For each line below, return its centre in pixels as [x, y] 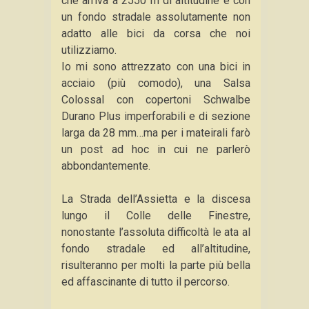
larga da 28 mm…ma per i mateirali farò [156, 133]
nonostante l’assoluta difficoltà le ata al [156, 232]
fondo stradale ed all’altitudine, [156, 249]
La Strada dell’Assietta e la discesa [156, 199]
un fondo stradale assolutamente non [156, 17]
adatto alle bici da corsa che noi [156, 33]
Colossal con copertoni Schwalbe [156, 100]
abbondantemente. [106, 166]
